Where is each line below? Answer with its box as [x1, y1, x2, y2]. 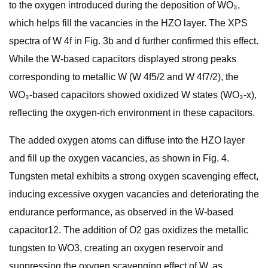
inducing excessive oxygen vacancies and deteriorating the [9, 189, 259, 199]
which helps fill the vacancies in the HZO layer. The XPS [9, 18, 248, 28]
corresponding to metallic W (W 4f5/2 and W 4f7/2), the [9, 72, 239, 82]
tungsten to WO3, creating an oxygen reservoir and [9, 243, 223, 253]
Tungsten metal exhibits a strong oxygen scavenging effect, [9, 171, 258, 181]
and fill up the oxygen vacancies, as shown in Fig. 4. [9, 153, 229, 163]
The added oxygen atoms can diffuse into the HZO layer [9, 135, 245, 145]
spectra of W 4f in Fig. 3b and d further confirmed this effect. [9, 36, 258, 46]
